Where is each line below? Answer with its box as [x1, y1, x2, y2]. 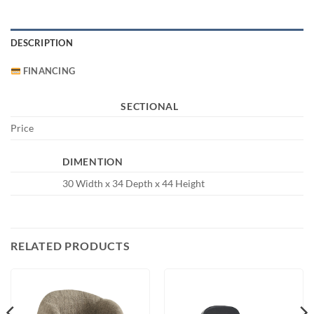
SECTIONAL [121, 100, 179, 113]
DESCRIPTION [11, 37, 73, 49]
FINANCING [20, 65, 76, 77]
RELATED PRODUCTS [11, 239, 130, 253]
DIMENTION [62, 156, 123, 168]
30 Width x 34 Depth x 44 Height [62, 177, 205, 190]
